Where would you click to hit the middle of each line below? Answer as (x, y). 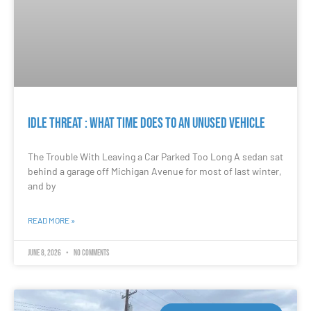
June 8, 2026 (45, 253)
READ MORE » (51, 220)
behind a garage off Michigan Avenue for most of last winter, (155, 171)
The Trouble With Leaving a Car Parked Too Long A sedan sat (155, 156)
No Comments (91, 253)
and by (42, 185)
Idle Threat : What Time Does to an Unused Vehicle (146, 123)
